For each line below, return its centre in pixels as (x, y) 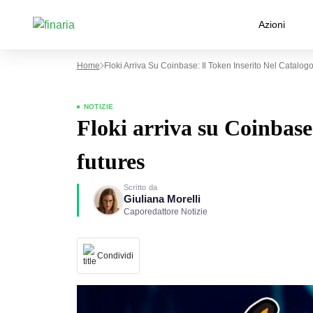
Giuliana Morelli (162, 199)
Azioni (272, 24)
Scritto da (140, 187)
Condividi (115, 256)
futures (110, 161)
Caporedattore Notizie (165, 212)
